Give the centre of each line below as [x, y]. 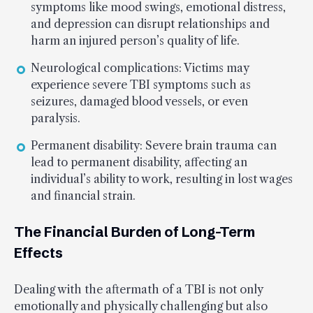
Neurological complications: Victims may [140, 67]
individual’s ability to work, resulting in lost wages [162, 179]
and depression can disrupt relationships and [150, 23]
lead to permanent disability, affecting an [139, 162]
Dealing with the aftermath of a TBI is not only [138, 289]
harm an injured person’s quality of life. [135, 40]
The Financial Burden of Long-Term [134, 231]
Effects [38, 252]
